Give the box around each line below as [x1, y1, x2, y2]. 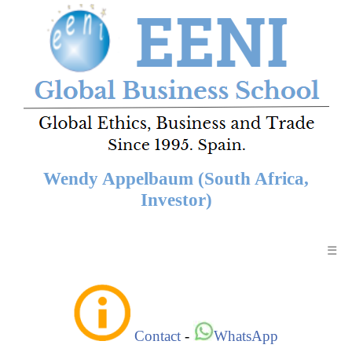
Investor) [140, 189, 212, 210]
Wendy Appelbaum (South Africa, [43, 167, 309, 189]
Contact [134, 327, 181, 344]
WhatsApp [214, 327, 278, 344]
